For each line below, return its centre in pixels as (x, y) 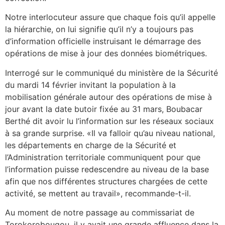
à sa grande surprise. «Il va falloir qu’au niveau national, (110, 133)
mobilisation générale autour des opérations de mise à (108, 97)
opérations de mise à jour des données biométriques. (106, 53)
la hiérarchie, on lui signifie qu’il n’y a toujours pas (99, 29)
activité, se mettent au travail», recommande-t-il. (98, 193)
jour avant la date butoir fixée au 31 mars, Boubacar (104, 109)
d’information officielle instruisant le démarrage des (103, 41)
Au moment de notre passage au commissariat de (100, 213)
